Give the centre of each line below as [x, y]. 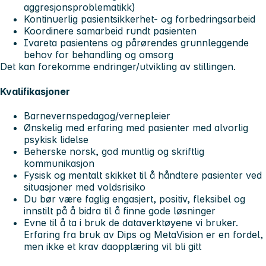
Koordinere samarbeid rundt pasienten [110, 31]
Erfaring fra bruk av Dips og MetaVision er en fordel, [143, 235]
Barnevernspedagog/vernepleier [99, 116]
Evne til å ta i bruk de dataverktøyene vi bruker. [131, 223]
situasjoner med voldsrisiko [85, 187]
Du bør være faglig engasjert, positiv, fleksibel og [134, 199]
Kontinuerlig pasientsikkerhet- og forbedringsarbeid [140, 19]
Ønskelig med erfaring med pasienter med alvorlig [136, 128]
